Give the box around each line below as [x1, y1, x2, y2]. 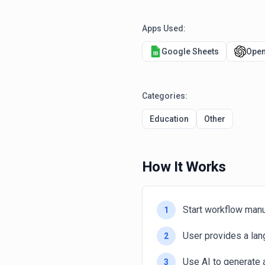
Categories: [142, 91, 188, 101]
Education [150, 114, 189, 124]
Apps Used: [142, 24, 186, 33]
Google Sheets [161, 47, 219, 56]
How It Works [142, 159, 226, 175]
